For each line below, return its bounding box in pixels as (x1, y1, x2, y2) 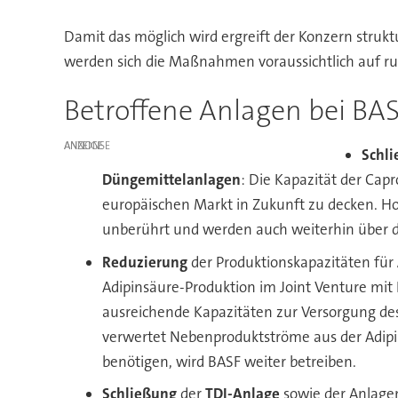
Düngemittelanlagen (102, 170, 242, 190)
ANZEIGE (63, 138, 103, 153)
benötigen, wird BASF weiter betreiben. (102, 351, 357, 371)
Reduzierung (102, 251, 188, 272)
